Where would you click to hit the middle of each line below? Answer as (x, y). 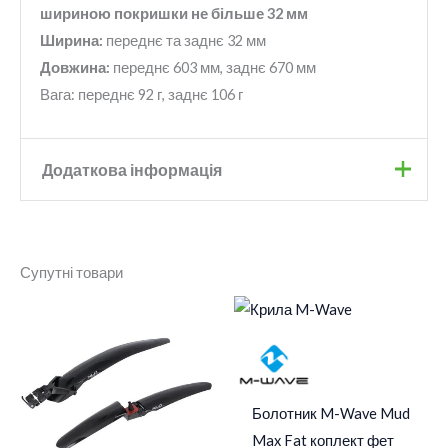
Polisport (240, 235)
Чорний (234, 275)
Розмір (77, 315)
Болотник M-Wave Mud (330, 414)
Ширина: (71, 41)
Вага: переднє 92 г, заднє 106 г (141, 95)
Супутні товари (71, 273)
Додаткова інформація (131, 169)
